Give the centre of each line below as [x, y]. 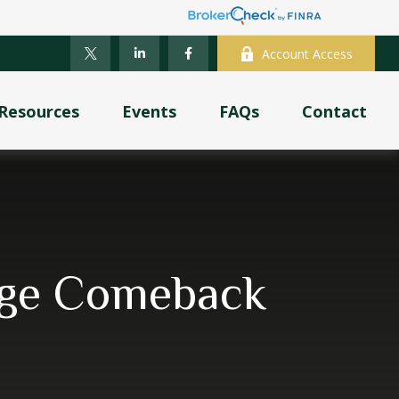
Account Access [308, 53]
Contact [335, 112]
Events [150, 112]
